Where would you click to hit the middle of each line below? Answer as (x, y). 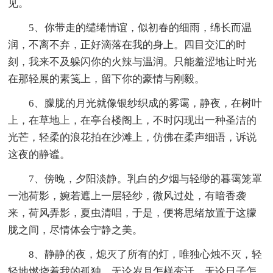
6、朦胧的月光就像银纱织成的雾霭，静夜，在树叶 (146, 104)
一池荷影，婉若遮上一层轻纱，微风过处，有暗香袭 (127, 196)
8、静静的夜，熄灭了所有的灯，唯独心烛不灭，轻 (146, 255)
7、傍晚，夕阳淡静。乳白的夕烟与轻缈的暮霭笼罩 (146, 179)
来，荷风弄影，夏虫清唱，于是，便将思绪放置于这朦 (133, 213)
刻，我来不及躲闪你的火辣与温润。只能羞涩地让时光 (133, 62)
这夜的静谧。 (39, 155)
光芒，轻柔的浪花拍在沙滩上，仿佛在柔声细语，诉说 (133, 138)
